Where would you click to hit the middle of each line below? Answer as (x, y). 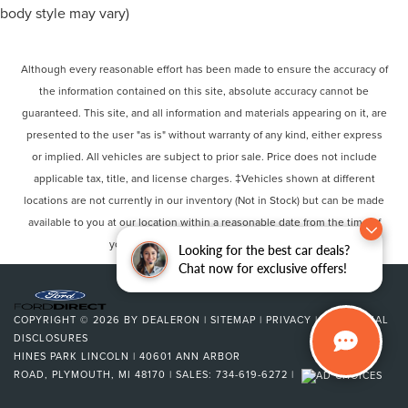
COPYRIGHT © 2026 (69, 320)
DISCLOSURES (51, 338)
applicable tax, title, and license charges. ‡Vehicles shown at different (204, 178)
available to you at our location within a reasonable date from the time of (204, 221)
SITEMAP (233, 320)
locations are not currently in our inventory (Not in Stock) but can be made (204, 199)
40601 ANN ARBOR (188, 357)
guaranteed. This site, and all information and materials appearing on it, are (204, 112)
